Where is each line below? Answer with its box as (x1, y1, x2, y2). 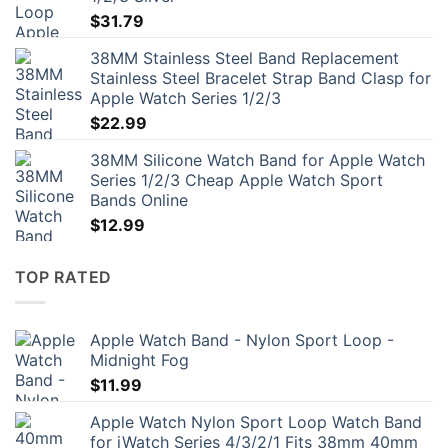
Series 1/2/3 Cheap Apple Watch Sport (90, 170, 383, 191)
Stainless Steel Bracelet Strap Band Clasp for (90, 68, 431, 89)
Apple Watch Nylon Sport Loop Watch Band (90, 411, 422, 432)
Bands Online (90, 190, 188, 211)
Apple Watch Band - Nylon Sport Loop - (90, 329, 394, 350)
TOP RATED (15, 267, 113, 288)
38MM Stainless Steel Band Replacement (90, 48, 399, 69)
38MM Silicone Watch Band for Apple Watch (90, 150, 425, 171)
